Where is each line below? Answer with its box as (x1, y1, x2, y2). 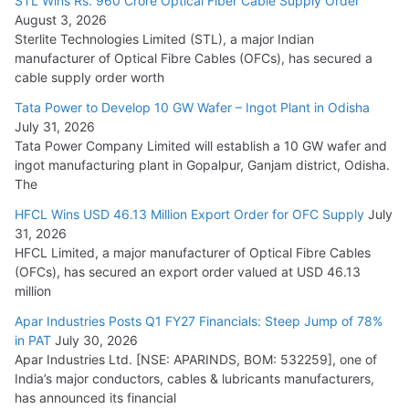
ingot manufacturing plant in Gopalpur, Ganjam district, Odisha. (15, 156, 390, 173)
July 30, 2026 (55, 331, 138, 348)
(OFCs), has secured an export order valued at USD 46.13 (15, 263, 361, 279)
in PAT (15, 331, 51, 348)
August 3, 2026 (15, 11, 107, 27)
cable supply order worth (15, 68, 164, 85)
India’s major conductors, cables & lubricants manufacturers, (15, 370, 374, 386)
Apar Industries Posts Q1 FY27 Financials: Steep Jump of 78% (15, 312, 383, 329)
